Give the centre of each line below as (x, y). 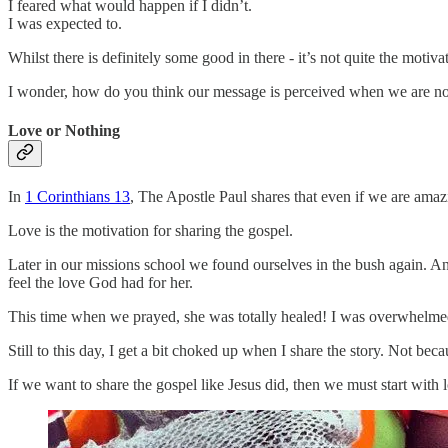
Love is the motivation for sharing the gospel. (150, 231)
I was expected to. (65, 23)
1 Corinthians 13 (77, 197)
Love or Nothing (64, 130)
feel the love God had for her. (100, 283)
